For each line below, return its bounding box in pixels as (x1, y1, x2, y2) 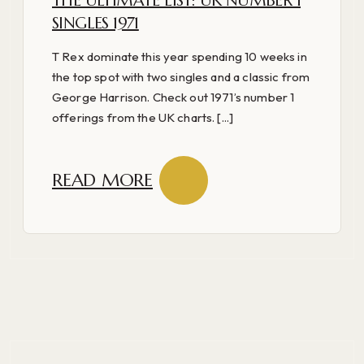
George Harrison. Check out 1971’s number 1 (52, 89, 295, 105)
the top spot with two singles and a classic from (52, 68, 310, 84)
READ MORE (52, 169, 154, 192)
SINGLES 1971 (52, 12, 139, 33)
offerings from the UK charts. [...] (52, 109, 234, 125)
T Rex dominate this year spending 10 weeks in (52, 48, 307, 64)
